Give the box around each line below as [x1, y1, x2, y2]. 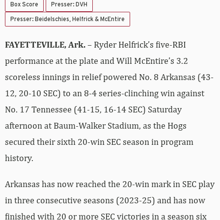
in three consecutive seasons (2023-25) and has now [5, 195, 205, 206]
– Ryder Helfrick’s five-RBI [87, 39, 186, 50]
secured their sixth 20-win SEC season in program [5, 137, 193, 147]
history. [5, 153, 33, 164]
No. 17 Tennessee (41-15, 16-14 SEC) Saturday [5, 104, 182, 115]
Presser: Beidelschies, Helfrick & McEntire [10, 16, 125, 23]
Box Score [10, 1, 38, 8]
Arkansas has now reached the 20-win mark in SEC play [5, 179, 215, 190]
